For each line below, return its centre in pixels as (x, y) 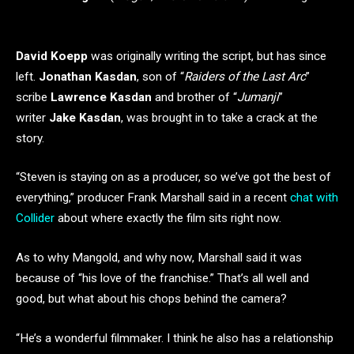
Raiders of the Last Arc (245, 76)
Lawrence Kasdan (100, 97)
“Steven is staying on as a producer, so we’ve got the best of (173, 177)
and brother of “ (194, 97)
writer (32, 117)
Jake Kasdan (85, 117)
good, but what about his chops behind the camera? (151, 298)
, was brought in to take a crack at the (219, 117)
